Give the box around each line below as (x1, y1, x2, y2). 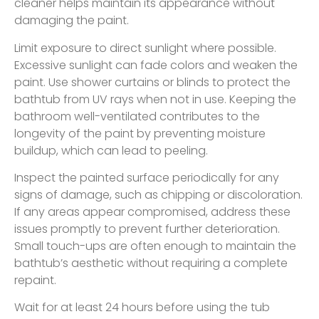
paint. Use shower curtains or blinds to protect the (14, 73, 291, 90)
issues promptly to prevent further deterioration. (14, 220, 280, 237)
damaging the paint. (14, 12, 129, 29)
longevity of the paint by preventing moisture (14, 125, 266, 142)
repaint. (14, 271, 56, 288)
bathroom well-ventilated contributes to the (14, 108, 260, 125)
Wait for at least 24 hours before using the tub (14, 299, 270, 316)
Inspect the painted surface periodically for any (14, 169, 279, 186)
